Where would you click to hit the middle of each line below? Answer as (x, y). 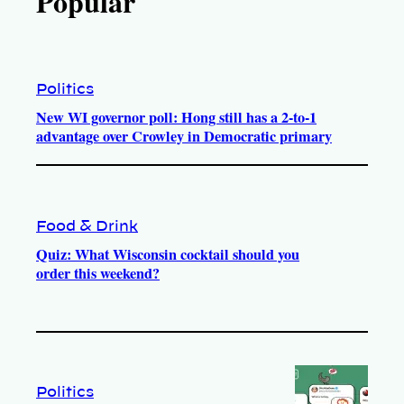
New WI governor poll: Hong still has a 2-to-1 (176, 118)
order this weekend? (98, 273)
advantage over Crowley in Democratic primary (184, 137)
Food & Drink (87, 226)
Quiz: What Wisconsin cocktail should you (168, 254)
